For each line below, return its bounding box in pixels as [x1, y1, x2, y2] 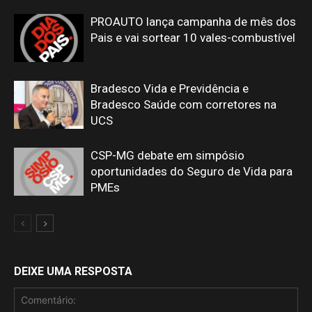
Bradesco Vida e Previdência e [91, 81, 249, 95]
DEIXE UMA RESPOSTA [14, 265, 132, 278]
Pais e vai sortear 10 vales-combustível [91, 31, 295, 45]
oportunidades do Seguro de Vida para [91, 164, 292, 178]
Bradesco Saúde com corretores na [91, 97, 276, 111]
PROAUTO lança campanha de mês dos [91, 15, 296, 29]
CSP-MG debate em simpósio [91, 148, 244, 162]
